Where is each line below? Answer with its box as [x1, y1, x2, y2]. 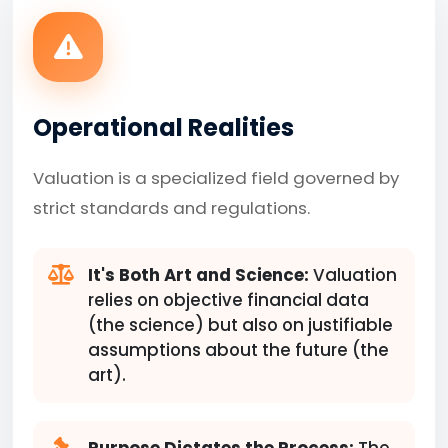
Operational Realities [33, 111, 294, 144]
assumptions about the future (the [88, 338, 389, 362]
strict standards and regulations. [33, 196, 310, 220]
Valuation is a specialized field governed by [33, 166, 399, 190]
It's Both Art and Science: [88, 263, 309, 287]
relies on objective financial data [88, 288, 369, 312]
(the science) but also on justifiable [88, 313, 393, 337]
